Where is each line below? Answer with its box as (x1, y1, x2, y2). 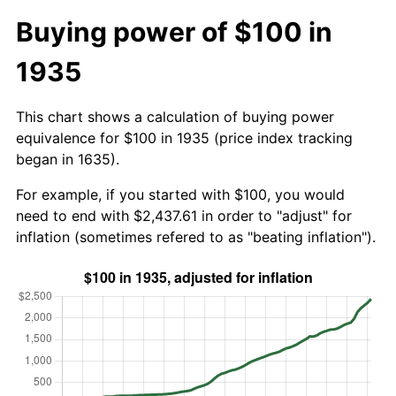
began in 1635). (16, 149, 119, 168)
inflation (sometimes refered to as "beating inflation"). (16, 227, 376, 246)
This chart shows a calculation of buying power (16, 107, 334, 126)
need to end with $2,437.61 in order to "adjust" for (16, 206, 352, 225)
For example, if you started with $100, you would (16, 185, 345, 203)
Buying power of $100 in (16, 15, 332, 48)
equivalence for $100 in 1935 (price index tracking (16, 128, 353, 147)
